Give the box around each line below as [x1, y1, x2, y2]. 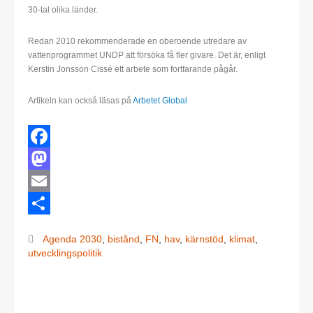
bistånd [108, 234, 140, 245]
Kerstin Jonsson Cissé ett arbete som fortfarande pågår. [28, 64, 238, 75]
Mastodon [28, 175, 77, 187]
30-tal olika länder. [28, 5, 98, 15]
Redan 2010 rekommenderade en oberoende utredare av [28, 36, 247, 47]
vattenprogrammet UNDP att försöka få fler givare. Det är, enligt [28, 50, 265, 61]
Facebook [28, 152, 78, 165]
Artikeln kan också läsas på [28, 96, 133, 106]
